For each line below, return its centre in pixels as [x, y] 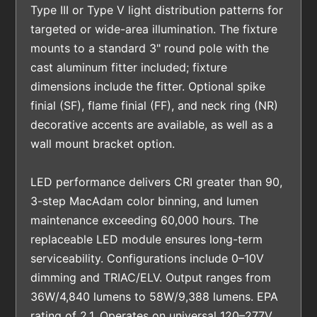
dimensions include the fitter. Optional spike [148, 86]
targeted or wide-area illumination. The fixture [154, 29]
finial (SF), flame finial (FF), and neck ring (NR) [155, 105]
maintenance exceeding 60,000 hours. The [145, 220]
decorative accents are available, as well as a [152, 124]
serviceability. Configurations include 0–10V [148, 258]
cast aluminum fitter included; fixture [129, 67]
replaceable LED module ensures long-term [147, 239]
